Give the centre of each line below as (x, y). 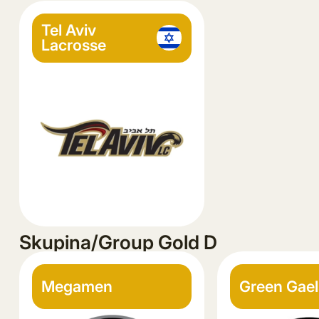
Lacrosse (74, 45)
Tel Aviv (69, 30)
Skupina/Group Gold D (118, 242)
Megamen (77, 286)
